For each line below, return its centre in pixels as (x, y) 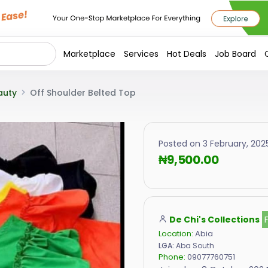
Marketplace (89, 54)
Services (141, 54)
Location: (177, 233)
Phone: (173, 257)
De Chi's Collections (214, 219)
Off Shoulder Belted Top (82, 93)
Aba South (194, 245)
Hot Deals (186, 54)
